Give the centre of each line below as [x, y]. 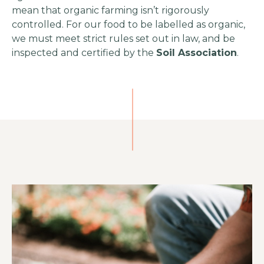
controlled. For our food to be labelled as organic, [128, 25]
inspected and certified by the [84, 53]
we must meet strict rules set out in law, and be [123, 39]
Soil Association [197, 53]
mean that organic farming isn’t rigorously [110, 11]
